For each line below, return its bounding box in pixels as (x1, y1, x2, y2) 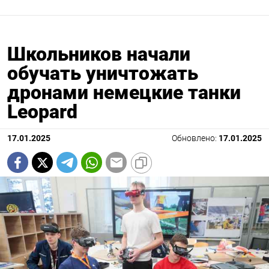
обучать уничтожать (7, 62, 198, 85)
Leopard (7, 100, 77, 124)
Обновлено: (172, 133, 219, 144)
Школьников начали (7, 43, 190, 66)
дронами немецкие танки (7, 81, 241, 104)
